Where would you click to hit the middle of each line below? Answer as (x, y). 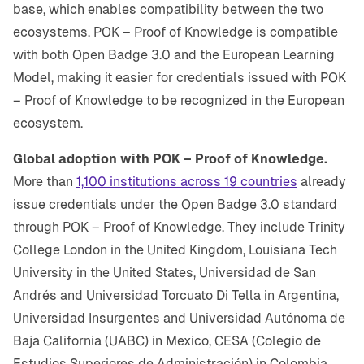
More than (45, 182)
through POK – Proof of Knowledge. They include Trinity (179, 227)
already (322, 182)
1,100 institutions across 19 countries (187, 182)
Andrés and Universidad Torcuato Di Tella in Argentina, (176, 296)
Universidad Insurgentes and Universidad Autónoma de (179, 318)
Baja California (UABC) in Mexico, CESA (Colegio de (167, 341)
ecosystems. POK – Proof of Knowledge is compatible (175, 32)
